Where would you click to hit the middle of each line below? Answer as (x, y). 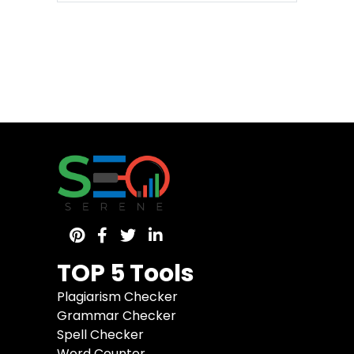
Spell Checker (100, 334)
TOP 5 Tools (126, 273)
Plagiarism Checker (117, 296)
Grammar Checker (117, 315)
